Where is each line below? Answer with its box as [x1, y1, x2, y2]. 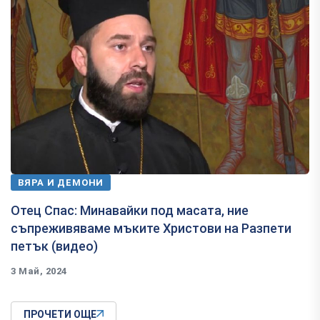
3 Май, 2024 [11, 266, 67, 277]
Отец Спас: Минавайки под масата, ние [11, 203, 249, 219]
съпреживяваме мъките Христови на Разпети [11, 221, 291, 236]
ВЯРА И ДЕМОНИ [18, 177, 104, 189]
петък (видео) [11, 239, 98, 254]
